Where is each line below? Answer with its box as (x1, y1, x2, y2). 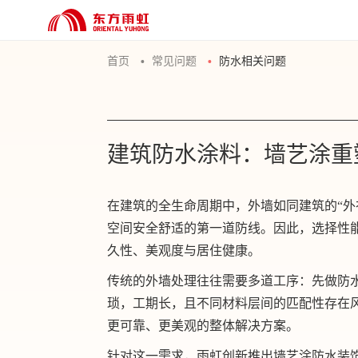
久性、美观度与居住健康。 (107, 244, 261, 257)
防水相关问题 (219, 55, 287, 67)
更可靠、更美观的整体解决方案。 (107, 319, 300, 332)
